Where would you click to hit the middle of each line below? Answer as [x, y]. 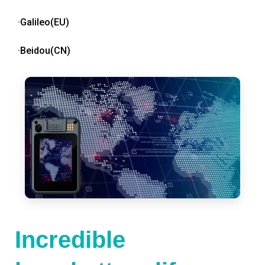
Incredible [70, 240]
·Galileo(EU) [43, 22]
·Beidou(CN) [44, 51]
